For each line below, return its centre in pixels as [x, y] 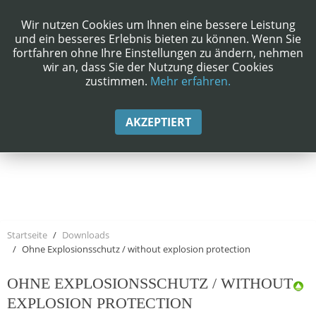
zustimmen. [118, 81]
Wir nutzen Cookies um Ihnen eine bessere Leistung [158, 25]
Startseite [27, 235]
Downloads [86, 235]
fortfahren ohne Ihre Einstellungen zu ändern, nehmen [158, 53]
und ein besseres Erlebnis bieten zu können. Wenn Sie [158, 39]
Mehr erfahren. [190, 81]
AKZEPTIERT [158, 122]
